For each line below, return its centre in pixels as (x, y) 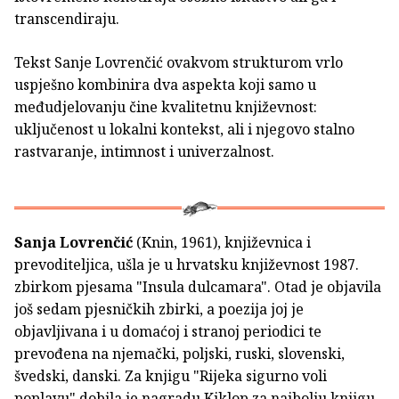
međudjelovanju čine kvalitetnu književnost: (166, 106)
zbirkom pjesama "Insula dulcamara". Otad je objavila (198, 286)
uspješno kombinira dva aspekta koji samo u (165, 84)
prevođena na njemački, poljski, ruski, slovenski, (179, 353)
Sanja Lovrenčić (73, 242)
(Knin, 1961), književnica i (222, 242)
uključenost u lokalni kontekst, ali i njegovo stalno (184, 129)
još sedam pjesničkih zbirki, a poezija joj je (159, 309)
